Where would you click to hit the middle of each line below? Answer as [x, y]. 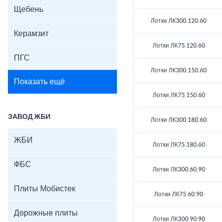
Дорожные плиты [46, 213]
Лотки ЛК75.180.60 [179, 145]
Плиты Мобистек [45, 189]
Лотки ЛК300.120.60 [179, 21]
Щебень [28, 9]
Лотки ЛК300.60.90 [179, 170]
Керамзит [31, 34]
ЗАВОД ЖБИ [29, 117]
